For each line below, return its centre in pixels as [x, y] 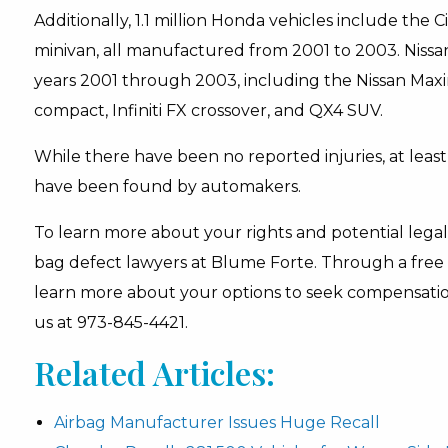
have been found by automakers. [167, 186]
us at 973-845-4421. [110, 322]
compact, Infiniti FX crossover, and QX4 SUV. [208, 110]
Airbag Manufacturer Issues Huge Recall [216, 422]
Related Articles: [154, 372]
